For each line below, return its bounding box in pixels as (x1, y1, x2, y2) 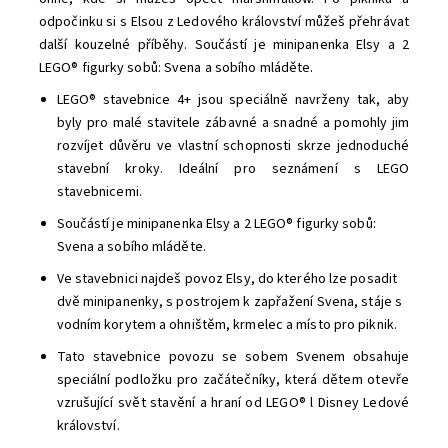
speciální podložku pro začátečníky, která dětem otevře (56, 370, 409, 390)
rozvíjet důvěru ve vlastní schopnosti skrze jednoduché (56, 136, 409, 156)
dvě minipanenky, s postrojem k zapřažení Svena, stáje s (56, 292, 403, 312)
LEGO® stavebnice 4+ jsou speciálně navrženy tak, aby (56, 90, 409, 110)
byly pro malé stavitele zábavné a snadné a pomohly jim (56, 113, 409, 133)
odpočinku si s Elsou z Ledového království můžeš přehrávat (39, 12, 409, 32)
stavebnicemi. (56, 182, 142, 202)
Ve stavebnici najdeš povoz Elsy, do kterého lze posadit (56, 269, 398, 289)
